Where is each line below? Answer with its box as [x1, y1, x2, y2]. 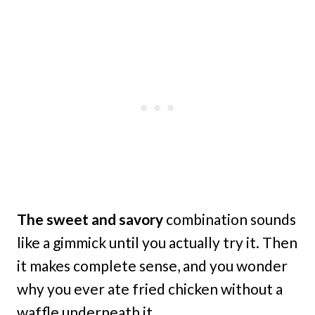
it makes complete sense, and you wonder [17, 257, 288, 275]
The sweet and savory [17, 210, 163, 229]
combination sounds [163, 210, 296, 229]
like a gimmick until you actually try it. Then [17, 233, 297, 252]
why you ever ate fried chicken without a [17, 280, 283, 298]
